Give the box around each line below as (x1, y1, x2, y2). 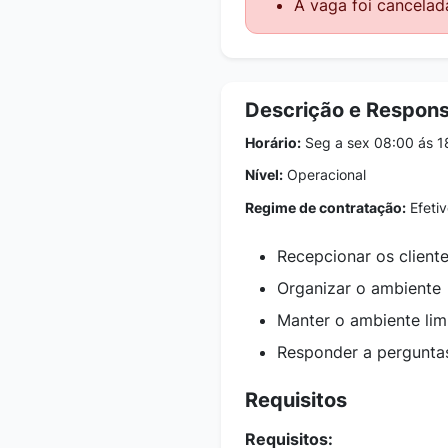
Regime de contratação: (245, 199, 406, 216)
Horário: (245, 134, 301, 151)
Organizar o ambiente (277, 278, 441, 298)
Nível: (245, 166, 283, 183)
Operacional (283, 166, 366, 183)
